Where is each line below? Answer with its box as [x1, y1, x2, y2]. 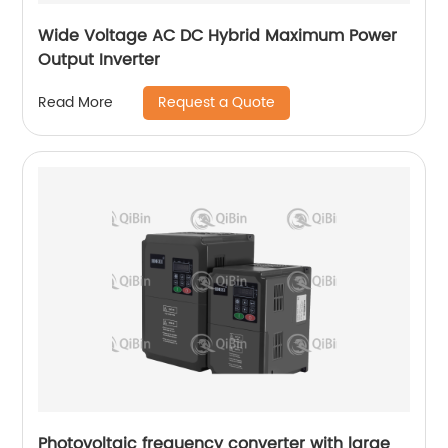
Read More [38, 91, 114, 115]
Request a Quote [158, 90, 276, 114]
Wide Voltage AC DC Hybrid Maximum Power [38, 22, 398, 49]
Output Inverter [38, 46, 161, 73]
